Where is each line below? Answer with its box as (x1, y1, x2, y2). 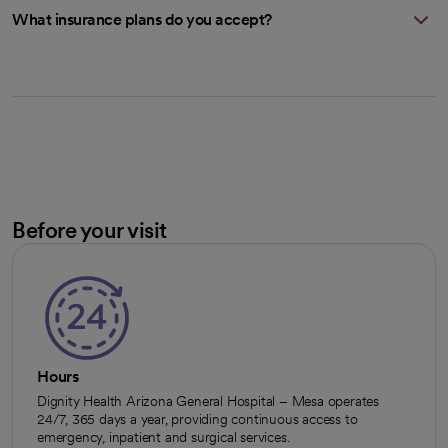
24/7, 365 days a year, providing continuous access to (37, 410, 358, 427)
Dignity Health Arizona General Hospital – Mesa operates (37, 392, 379, 409)
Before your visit (12, 216, 167, 243)
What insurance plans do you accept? (12, 9, 272, 29)
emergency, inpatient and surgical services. (37, 428, 290, 445)
